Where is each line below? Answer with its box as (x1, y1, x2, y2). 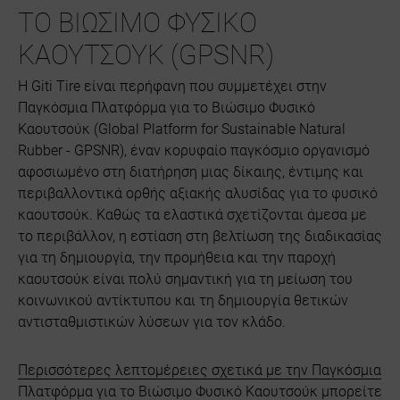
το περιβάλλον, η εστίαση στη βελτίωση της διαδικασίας (18, 228, 382, 246)
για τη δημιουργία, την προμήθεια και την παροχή (18, 249, 336, 267)
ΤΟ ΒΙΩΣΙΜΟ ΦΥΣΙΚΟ (18, 6, 257, 38)
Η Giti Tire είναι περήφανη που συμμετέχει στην (18, 78, 327, 96)
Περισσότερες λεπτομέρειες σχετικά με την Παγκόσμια (18, 362, 381, 379)
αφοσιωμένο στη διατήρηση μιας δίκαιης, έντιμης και (18, 163, 363, 181)
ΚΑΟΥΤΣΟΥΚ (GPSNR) (18, 38, 274, 71)
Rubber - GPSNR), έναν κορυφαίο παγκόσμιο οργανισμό (18, 142, 370, 160)
